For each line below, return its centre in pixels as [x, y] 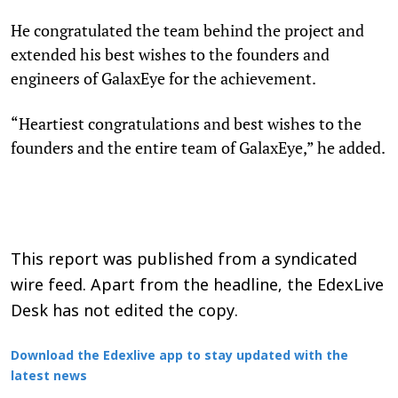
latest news [49, 377]
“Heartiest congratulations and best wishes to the [186, 123]
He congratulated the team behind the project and [187, 30]
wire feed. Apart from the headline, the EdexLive [197, 286]
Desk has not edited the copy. [124, 312]
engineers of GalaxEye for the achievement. [163, 78]
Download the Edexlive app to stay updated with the [179, 356]
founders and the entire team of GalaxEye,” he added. [198, 147]
